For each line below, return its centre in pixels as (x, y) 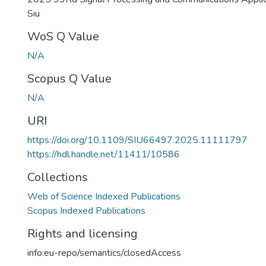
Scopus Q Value (69, 79)
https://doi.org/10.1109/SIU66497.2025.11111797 (137, 140)
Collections (58, 177)
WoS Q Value (63, 37)
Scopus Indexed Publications (86, 211)
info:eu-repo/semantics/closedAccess (104, 253)
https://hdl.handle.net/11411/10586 (104, 154)
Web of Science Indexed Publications (104, 197)
